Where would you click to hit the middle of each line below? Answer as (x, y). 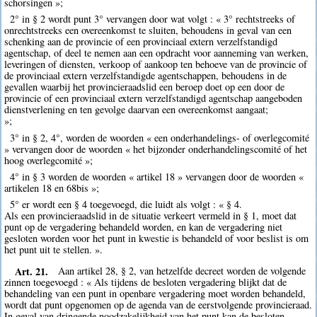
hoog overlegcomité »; (49, 160)
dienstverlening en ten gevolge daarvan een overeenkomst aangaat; (137, 110)
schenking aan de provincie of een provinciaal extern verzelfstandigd (141, 42)
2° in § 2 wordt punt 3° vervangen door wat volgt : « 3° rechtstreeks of (152, 19)
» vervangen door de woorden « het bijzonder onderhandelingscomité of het (156, 149)
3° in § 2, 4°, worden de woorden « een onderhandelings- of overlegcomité (159, 137)
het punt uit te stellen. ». (54, 250)
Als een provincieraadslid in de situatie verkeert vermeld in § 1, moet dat (151, 216)
